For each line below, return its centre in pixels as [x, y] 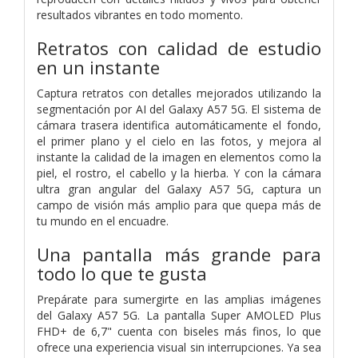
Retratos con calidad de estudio [179, 48]
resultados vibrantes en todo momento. [140, 14]
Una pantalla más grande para [179, 254]
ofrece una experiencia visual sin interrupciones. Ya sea [179, 347]
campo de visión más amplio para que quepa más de [179, 205]
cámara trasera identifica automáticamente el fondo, [179, 125]
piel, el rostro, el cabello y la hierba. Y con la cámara [179, 173]
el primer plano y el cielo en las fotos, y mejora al [179, 141]
